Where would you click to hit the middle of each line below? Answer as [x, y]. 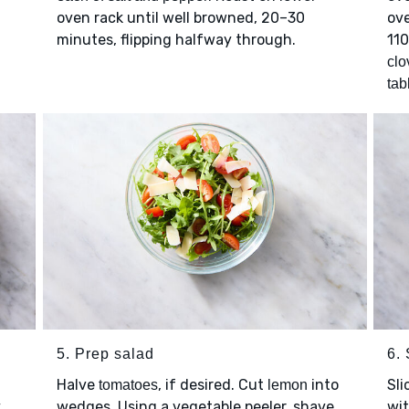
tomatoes [128, 384]
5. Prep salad [105, 353]
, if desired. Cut [212, 384]
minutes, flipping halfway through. [176, 40]
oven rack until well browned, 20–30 [180, 18]
